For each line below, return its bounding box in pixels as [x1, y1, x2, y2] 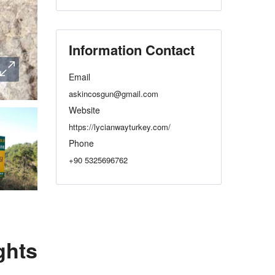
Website [69, 104, 100, 116]
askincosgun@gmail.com [69, 88, 158, 99]
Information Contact [69, 40, 195, 60]
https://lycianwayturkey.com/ [69, 121, 171, 133]
